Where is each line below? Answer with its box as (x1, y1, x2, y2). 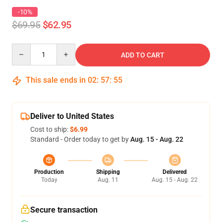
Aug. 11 (97, 176, 118, 183)
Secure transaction (30, 205, 98, 215)
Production (34, 168, 64, 175)
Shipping (96, 168, 120, 175)
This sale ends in (24, 75, 88, 85)
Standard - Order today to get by (30, 135, 130, 143)
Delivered (163, 168, 187, 175)
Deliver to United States (30, 111, 114, 121)
